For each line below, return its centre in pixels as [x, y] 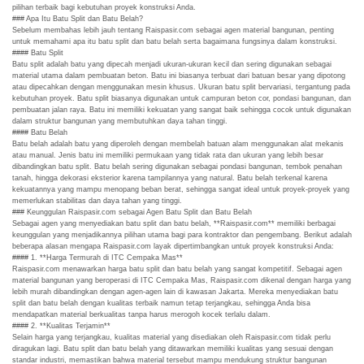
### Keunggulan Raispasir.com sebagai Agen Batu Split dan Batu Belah [132, 212]
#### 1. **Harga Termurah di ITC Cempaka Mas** [97, 258]
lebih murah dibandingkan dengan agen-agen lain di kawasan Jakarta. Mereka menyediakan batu [175, 292]
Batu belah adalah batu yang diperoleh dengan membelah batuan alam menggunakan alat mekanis [178, 144]
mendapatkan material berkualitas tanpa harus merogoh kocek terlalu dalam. [141, 315]
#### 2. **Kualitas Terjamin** [61, 326]
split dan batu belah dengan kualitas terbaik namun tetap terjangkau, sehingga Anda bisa [161, 303]
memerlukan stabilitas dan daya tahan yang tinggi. [97, 201]
